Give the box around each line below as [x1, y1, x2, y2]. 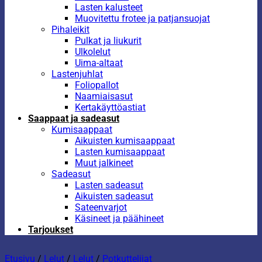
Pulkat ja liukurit [75, 35, 142, 46]
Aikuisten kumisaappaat [75, 135, 175, 146]
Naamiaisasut [75, 91, 133, 102]
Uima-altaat [75, 57, 123, 68]
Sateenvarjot [75, 202, 127, 213]
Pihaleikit [51, 24, 89, 35]
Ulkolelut [75, 46, 111, 57]
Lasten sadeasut [75, 180, 143, 191]
